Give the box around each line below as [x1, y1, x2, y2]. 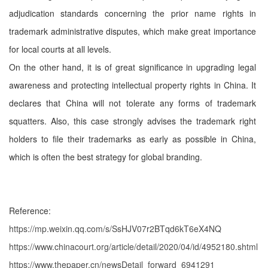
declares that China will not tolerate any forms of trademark [9, 97, 256, 109]
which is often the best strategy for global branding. [9, 151, 202, 163]
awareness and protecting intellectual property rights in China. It [9, 79, 256, 91]
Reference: [9, 205, 51, 217]
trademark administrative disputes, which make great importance [9, 25, 256, 37]
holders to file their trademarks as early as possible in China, [9, 133, 256, 145]
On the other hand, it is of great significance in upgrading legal [9, 61, 256, 73]
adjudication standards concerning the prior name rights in [9, 7, 256, 19]
